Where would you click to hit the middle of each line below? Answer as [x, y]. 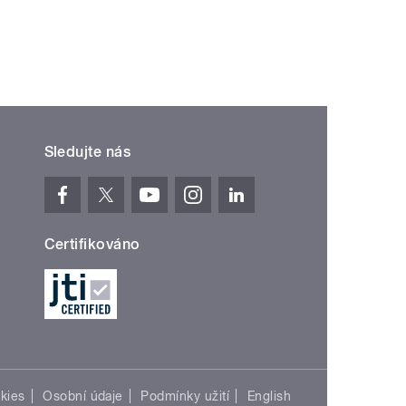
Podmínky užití [185, 396]
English [269, 396]
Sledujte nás [87, 151]
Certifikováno [92, 244]
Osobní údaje [83, 396]
